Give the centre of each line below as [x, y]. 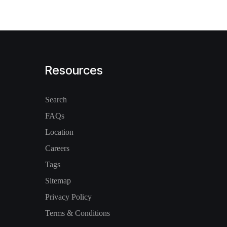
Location [59, 132]
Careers [57, 148]
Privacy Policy [68, 197]
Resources [74, 70]
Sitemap [58, 181]
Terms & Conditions [78, 213]
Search [56, 100]
